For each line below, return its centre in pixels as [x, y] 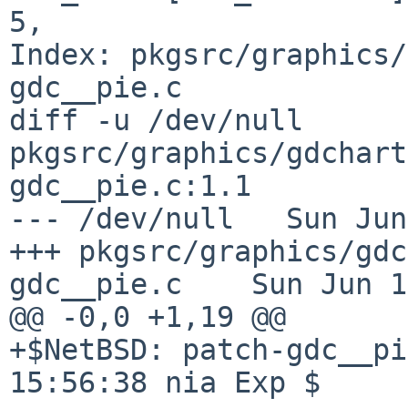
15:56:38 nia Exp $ [165, 382]
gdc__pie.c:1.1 [130, 185]
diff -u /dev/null [156, 120]
